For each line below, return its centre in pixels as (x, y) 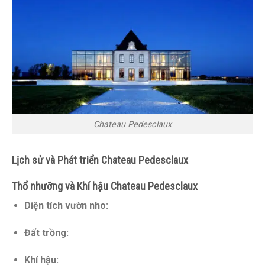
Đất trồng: (46, 233)
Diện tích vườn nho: (66, 206)
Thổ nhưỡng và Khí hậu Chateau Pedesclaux (105, 186)
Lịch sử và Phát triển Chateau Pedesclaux (100, 160)
